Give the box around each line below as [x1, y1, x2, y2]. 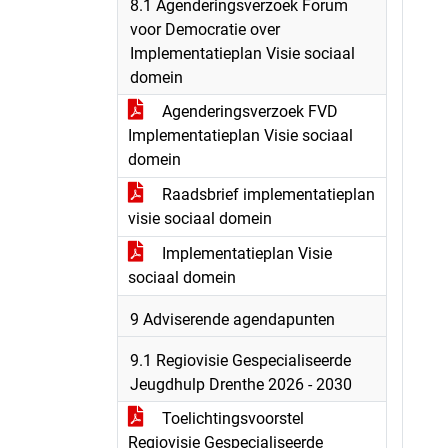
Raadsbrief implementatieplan [158, 185, 375, 204]
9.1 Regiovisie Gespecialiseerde [130, 351, 351, 370]
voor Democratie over [130, 20, 280, 39]
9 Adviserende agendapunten [130, 310, 335, 329]
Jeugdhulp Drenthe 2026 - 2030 [130, 375, 352, 394]
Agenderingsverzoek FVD [158, 102, 338, 121]
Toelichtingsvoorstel [158, 409, 304, 428]
